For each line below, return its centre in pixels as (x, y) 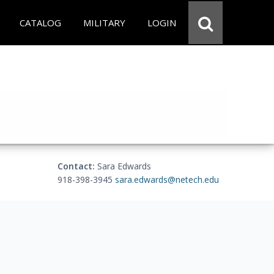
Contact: (76, 166)
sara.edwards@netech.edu (167, 180)
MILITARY (104, 23)
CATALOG (40, 23)
